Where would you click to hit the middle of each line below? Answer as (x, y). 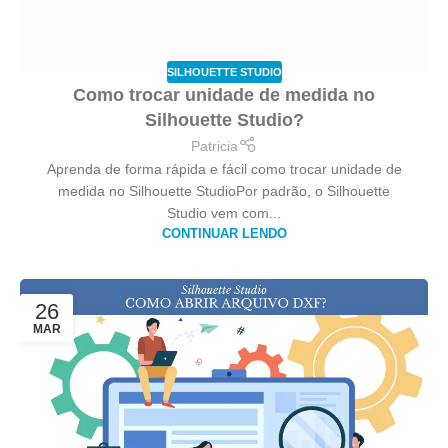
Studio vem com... (224, 212)
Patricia (215, 145)
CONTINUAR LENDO (224, 233)
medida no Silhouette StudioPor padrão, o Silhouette (224, 190)
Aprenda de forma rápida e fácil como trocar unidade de (224, 168)
